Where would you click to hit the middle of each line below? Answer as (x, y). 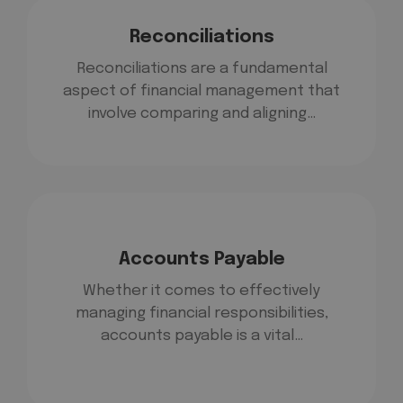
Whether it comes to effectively (201, 291)
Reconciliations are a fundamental (201, 69)
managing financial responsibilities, (201, 314)
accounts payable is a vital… (201, 336)
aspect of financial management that (201, 92)
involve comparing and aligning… (201, 114)
